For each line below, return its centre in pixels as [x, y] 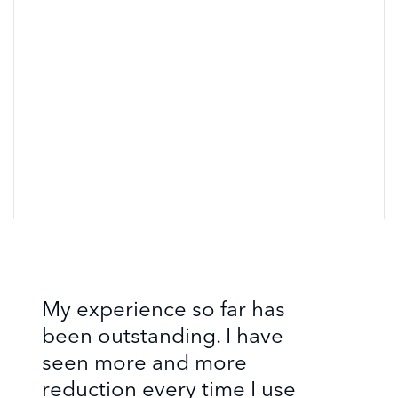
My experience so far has [163, 309]
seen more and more [144, 362]
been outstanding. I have [163, 335]
